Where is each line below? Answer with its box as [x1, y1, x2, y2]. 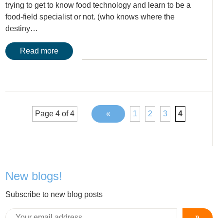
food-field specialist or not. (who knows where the [5, 13, 175, 21]
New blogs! [5, 169, 63, 183]
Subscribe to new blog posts [5, 190, 103, 199]
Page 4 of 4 [35, 109, 74, 118]
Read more [20, 47, 59, 55]
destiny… [5, 24, 38, 33]
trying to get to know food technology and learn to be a [5, 1, 191, 10]
